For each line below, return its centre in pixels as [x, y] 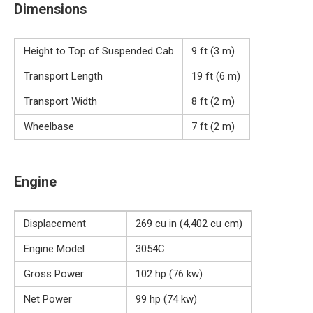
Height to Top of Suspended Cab [99, 51]
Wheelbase [49, 126]
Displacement [55, 223]
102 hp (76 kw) [169, 274]
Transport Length [63, 76]
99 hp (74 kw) [166, 299]
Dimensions [50, 9]
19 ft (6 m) [216, 76]
